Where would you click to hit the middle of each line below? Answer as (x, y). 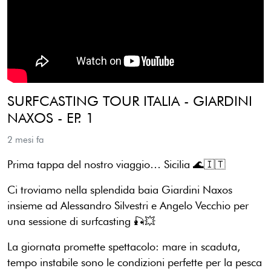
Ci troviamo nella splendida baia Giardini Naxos (120, 189)
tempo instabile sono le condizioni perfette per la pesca (135, 262)
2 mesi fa (26, 139)
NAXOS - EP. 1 (51, 117)
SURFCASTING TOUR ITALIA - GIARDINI (130, 100)
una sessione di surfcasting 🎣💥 (85, 221)
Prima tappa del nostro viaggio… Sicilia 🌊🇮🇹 (120, 164)
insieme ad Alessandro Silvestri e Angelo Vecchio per (128, 205)
